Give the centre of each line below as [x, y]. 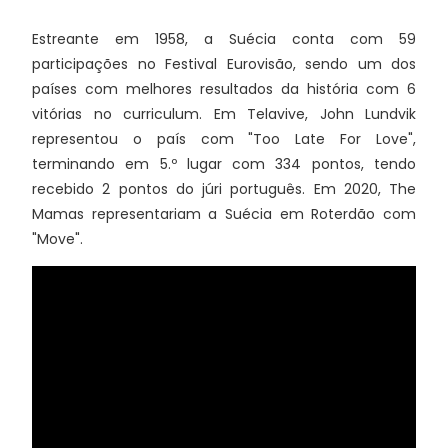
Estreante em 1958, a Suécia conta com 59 [224, 39]
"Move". [57, 239]
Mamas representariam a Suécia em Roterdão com [224, 214]
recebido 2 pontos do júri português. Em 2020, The [224, 189]
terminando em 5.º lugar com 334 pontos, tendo [224, 164]
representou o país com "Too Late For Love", [224, 139]
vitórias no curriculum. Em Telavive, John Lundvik [224, 114]
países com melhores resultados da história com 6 [224, 89]
